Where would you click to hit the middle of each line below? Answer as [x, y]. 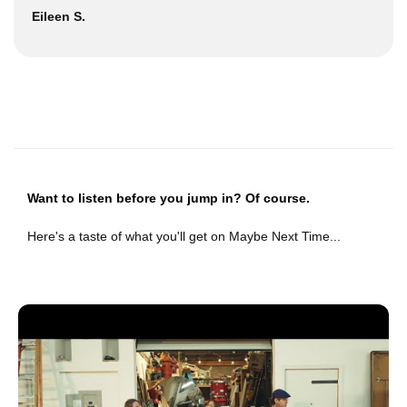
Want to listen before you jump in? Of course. [169, 199]
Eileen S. [59, 16]
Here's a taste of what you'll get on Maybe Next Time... [184, 237]
